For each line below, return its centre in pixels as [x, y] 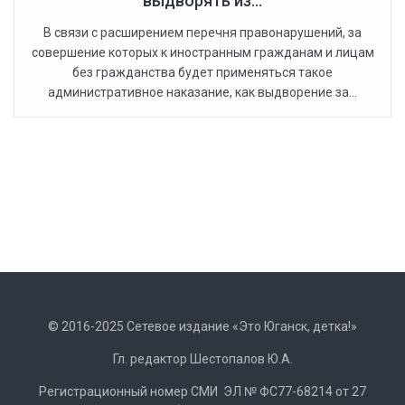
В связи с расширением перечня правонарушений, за [202, 33]
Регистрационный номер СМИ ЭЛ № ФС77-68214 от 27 [202, 392]
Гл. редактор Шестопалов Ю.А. [202, 359]
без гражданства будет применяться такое [202, 73]
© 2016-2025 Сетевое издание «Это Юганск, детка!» [202, 327]
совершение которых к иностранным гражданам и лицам [202, 53]
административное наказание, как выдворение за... [202, 93]
